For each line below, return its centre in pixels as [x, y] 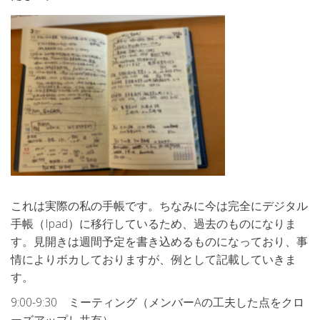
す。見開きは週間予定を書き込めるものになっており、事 [159, 242]
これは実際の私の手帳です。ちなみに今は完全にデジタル [159, 206]
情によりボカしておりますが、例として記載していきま [154, 260]
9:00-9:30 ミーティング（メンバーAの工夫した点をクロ [157, 302]
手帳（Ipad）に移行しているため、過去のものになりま [154, 224]
